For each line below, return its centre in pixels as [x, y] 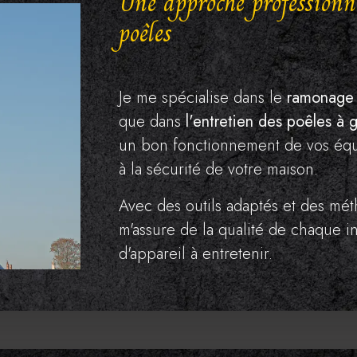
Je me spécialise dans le [201, 98]
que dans [150, 122]
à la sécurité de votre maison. [219, 170]
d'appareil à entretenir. [196, 254]
